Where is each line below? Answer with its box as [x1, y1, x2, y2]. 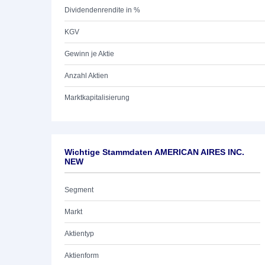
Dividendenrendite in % [64, 6, 140, 14]
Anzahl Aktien [64, 72, 108, 80]
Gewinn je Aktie [64, 50, 114, 58]
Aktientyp [64, 230, 94, 238]
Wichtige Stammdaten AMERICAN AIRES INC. [64, 147, 244, 157]
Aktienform [64, 251, 99, 260]
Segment [64, 186, 93, 194]
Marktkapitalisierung [64, 93, 130, 102]
